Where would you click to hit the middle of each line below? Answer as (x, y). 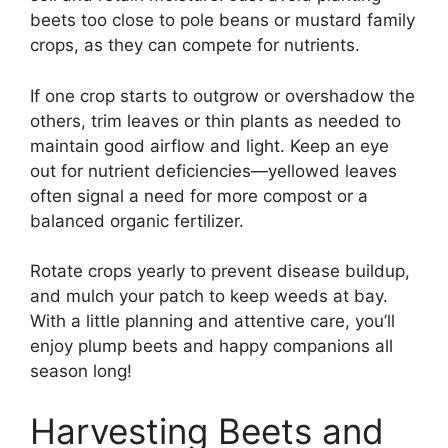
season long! (81, 371)
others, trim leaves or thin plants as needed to (215, 120)
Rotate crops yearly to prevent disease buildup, (220, 271)
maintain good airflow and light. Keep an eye (209, 145)
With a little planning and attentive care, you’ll (212, 321)
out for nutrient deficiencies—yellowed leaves (213, 170)
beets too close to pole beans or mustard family (222, 20)
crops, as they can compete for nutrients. (195, 45)
